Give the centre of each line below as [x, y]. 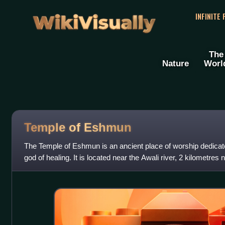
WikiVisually [94, 19]
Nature [176, 64]
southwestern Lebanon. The [69, 169]
